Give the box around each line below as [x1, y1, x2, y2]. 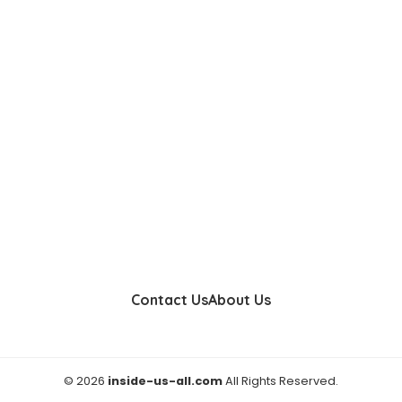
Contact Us [131, 290, 208, 309]
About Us [208, 290, 271, 309]
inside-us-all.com [108, 372, 223, 389]
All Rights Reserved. [223, 372, 338, 389]
